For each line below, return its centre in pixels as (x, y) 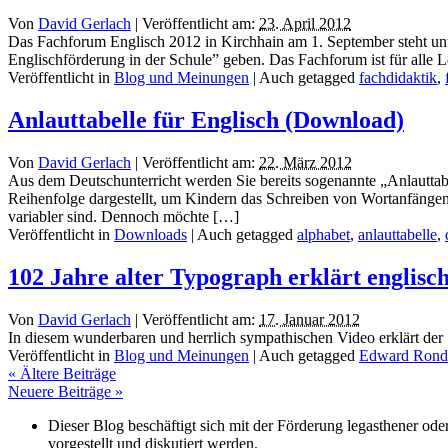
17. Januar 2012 (309, 319)
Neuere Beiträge (61, 391)
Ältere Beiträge (66, 373)
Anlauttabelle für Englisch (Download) (206, 120)
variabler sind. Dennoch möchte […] (123, 216)
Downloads (150, 234)
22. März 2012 (305, 162)
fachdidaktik (398, 78)
